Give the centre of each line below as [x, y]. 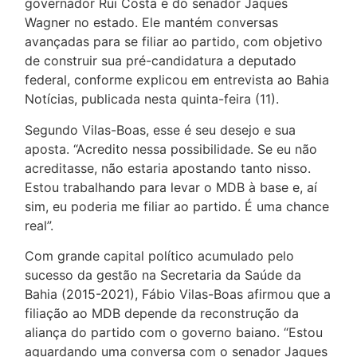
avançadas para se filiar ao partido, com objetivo [174, 42]
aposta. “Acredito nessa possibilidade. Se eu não [171, 149]
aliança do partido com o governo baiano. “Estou [174, 333]
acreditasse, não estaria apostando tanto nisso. [168, 168]
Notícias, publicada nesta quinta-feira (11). [152, 99]
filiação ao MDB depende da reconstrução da [162, 314]
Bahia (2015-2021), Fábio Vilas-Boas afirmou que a [178, 294]
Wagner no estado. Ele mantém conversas [152, 23]
